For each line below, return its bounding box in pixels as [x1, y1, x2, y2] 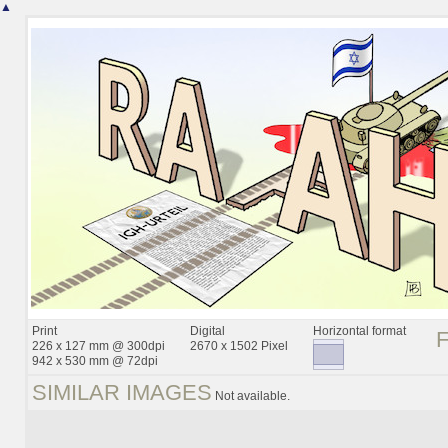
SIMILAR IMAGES [32, 380, 212, 405]
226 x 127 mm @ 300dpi [32, 339, 165, 353]
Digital [190, 324, 225, 338]
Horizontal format [313, 324, 406, 338]
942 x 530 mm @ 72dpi [32, 354, 158, 368]
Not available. [212, 389, 290, 403]
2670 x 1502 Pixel [190, 339, 288, 353]
